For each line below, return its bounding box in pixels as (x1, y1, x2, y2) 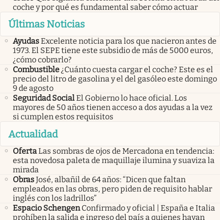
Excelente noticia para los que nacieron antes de (41, 36, 217, 46)
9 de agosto (13, 83, 54, 93)
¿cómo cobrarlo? (13, 55, 72, 65)
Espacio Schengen (13, 203, 80, 213)
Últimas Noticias (8, 18, 85, 30)
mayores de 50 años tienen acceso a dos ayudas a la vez (13, 103, 213, 112)
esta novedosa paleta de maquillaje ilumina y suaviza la (13, 155, 215, 165)
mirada (13, 165, 39, 174)
